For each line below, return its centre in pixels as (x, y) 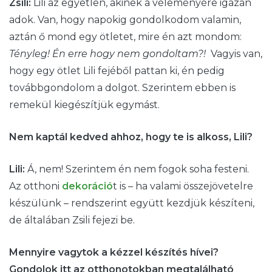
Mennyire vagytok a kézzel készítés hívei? (114, 252)
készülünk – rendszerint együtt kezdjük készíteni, (132, 203)
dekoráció (87, 186)
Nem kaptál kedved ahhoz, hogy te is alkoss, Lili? (131, 137)
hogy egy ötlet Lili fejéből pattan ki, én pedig (117, 70)
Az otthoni (36, 186)
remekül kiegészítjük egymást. (84, 104)
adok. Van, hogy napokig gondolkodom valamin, (125, 19)
